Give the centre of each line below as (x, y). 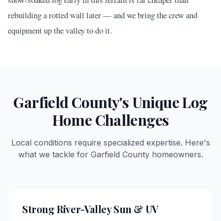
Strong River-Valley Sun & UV (90, 209)
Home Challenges (110, 120)
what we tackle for (54, 154)
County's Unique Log (138, 102)
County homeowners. (161, 154)
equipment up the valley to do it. (60, 30)
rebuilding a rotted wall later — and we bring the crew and (103, 15)
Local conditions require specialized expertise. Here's (110, 143)
